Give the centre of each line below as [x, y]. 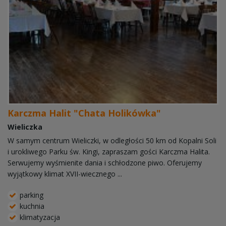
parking [31, 195]
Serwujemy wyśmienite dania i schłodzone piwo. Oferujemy [105, 163]
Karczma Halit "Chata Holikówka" [84, 113]
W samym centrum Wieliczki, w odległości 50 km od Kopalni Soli [112, 141]
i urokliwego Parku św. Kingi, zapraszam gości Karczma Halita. [109, 152]
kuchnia [31, 206]
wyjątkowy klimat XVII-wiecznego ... [65, 174]
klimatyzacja [39, 217]
